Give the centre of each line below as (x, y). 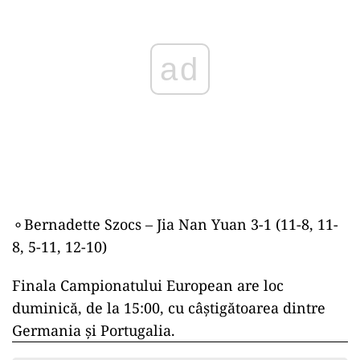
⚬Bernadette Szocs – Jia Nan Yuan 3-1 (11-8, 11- (175, 225)
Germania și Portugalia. (94, 331)
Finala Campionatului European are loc (148, 286)
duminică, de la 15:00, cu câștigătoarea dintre (169, 308)
